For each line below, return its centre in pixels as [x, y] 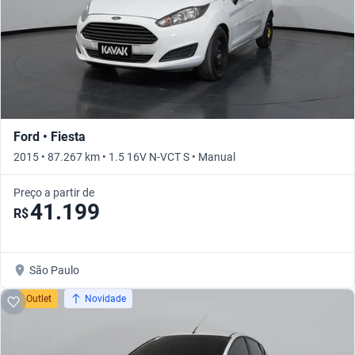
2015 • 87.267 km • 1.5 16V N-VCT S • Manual [124, 157]
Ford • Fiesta [50, 137]
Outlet [39, 299]
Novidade [105, 299]
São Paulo [54, 271]
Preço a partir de [54, 193]
